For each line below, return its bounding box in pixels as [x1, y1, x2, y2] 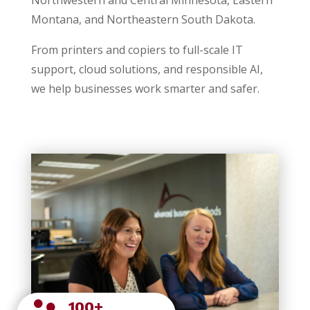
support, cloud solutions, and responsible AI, [30, 61, 263, 77]
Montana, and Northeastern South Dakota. [30, 11, 255, 27]
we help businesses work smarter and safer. [30, 80, 259, 96]
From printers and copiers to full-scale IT [30, 42, 243, 57]
